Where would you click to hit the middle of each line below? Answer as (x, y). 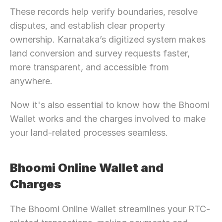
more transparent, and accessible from (89, 67)
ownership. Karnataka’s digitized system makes (108, 39)
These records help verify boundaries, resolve (104, 12)
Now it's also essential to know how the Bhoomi (110, 105)
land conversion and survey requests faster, (100, 53)
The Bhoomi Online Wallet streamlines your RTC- (110, 209)
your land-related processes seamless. (89, 133)
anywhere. (31, 81)
